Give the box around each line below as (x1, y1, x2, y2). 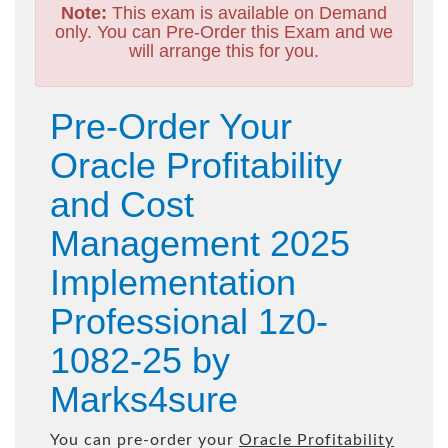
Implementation (50, 262, 296, 303)
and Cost (50, 184, 194, 225)
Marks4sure (50, 379, 238, 420)
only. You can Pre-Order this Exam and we (55, 22, 393, 42)
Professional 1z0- (50, 301, 328, 342)
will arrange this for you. (129, 41, 319, 61)
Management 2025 (50, 223, 350, 264)
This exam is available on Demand (107, 3, 387, 23)
